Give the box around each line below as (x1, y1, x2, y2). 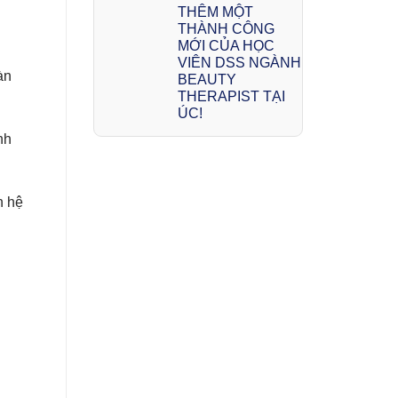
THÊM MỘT (177, 4, 253, 20)
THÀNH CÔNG (177, 20, 275, 36)
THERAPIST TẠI (177, 88, 285, 104)
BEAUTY (177, 71, 236, 87)
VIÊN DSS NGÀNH (177, 54, 301, 70)
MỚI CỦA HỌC (177, 37, 275, 53)
